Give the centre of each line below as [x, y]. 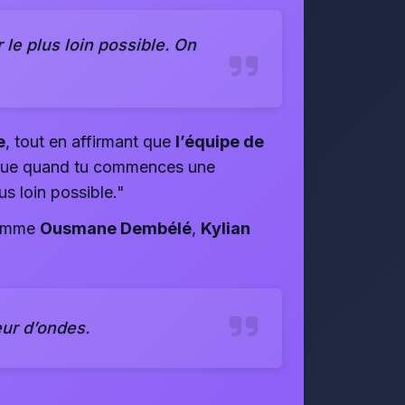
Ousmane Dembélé [116, 228]
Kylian [226, 228]
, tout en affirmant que [90, 141]
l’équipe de [220, 141]
